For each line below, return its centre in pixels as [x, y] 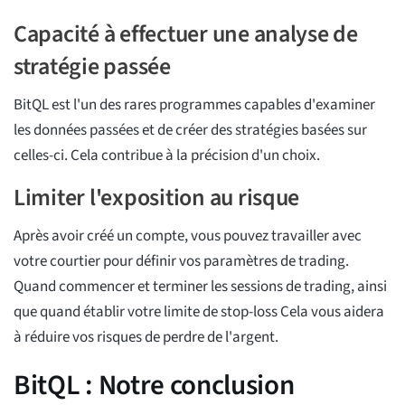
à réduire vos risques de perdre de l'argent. [146, 338]
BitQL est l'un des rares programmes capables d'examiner [194, 105]
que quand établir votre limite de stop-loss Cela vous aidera [199, 312]
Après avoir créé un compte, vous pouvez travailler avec [188, 236]
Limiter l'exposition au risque [157, 198]
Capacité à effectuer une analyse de [186, 34]
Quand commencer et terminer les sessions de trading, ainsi [200, 287]
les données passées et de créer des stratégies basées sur [190, 131]
